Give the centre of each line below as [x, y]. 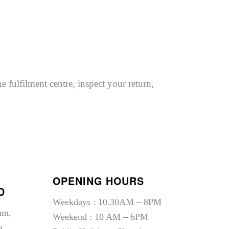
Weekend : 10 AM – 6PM [101, 216]
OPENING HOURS [99, 181]
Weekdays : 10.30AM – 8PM [107, 202]
